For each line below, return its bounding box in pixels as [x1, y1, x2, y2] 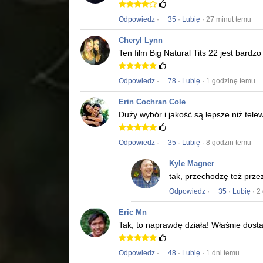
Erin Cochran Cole [119, 97, 186, 107]
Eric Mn [119, 208, 147, 217]
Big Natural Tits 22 [150, 48, 218, 58]
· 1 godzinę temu [200, 77, 255, 86]
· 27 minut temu [200, 15, 251, 24]
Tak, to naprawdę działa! [119, 220, 211, 230]
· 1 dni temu [200, 249, 240, 258]
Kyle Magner [169, 159, 214, 168]
